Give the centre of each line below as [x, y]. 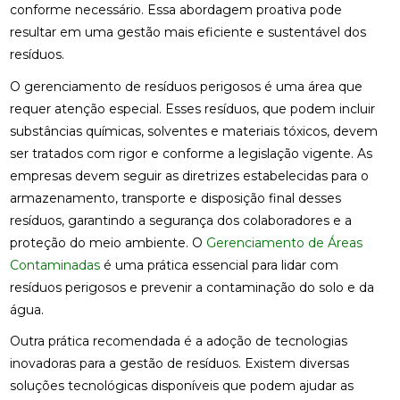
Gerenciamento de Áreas [284, 242]
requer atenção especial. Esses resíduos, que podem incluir [192, 108]
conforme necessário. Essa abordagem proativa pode [175, 10]
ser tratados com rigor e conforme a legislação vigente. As [191, 153]
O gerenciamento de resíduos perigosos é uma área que [186, 86]
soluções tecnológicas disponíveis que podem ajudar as [181, 386]
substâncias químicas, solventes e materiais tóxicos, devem [193, 131]
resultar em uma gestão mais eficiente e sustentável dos [187, 33]
